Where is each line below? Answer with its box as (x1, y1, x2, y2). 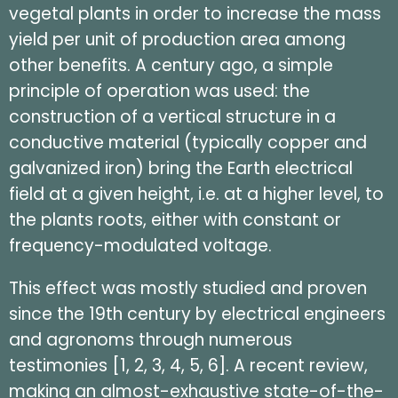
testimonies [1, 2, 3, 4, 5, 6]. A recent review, (9, 354, 368, 378)
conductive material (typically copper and (9, 131, 367, 155)
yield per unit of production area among (9, 28, 346, 52)
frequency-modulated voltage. (9, 234, 272, 259)
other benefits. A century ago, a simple (9, 53, 333, 78)
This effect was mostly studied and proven (9, 276, 367, 301)
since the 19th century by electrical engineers (9, 302, 386, 327)
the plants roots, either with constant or (9, 208, 341, 233)
